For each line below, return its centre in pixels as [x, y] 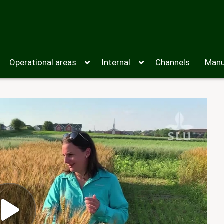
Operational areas [43, 62]
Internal [116, 62]
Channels [173, 62]
